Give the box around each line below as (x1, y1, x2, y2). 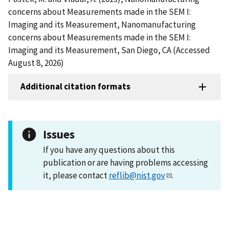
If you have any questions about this (43, 144, 175, 155)
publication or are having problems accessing (43, 156, 208, 168)
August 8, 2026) (8, 57, 64, 68)
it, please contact (43, 169, 109, 181)
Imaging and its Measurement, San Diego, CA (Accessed (8, 44, 210, 56)
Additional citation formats (20, 81, 130, 93)
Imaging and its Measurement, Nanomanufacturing (8, 18, 196, 30)
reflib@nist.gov (109, 169, 165, 181)
